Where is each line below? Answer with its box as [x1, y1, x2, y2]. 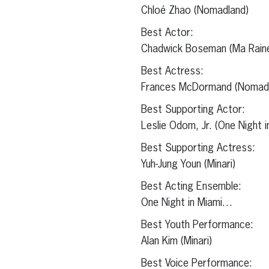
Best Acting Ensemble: [141, 181, 241, 193]
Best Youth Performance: [141, 220, 253, 231]
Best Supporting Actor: [141, 104, 245, 116]
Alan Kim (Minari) [141, 236, 212, 247]
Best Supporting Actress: [141, 143, 255, 154]
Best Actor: [141, 28, 193, 39]
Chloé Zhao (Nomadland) [141, 5, 249, 17]
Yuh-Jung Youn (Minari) [141, 159, 235, 171]
